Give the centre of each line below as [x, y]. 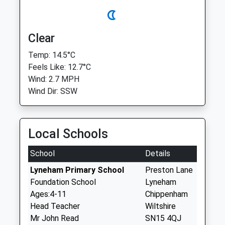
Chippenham [166, 194]
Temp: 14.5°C [52, 55]
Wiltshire [160, 206]
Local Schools [68, 134]
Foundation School [63, 182]
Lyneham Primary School [77, 170]
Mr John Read [54, 218]
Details [158, 153]
